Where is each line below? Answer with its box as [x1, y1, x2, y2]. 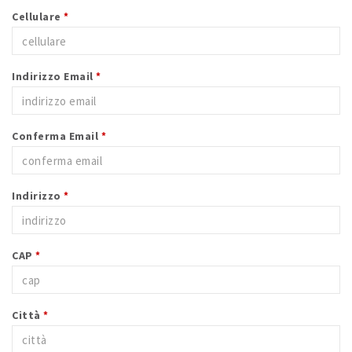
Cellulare [12, 9, 64, 24]
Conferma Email [12, 129, 101, 143]
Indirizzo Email [12, 69, 96, 83]
